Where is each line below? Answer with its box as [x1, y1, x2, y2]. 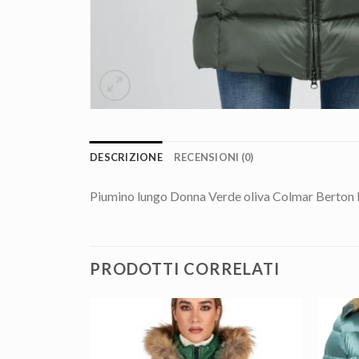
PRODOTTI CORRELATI [90, 259, 280, 279]
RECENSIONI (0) [173, 150, 254, 163]
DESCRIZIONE [90, 150, 163, 163]
